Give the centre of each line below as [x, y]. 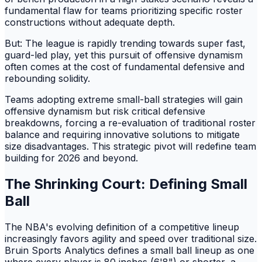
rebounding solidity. [47, 78]
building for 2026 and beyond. [71, 158]
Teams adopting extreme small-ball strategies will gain [124, 99]
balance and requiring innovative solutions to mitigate [122, 134]
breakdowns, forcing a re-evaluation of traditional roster [130, 123]
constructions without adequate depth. [90, 22]
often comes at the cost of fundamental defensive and [125, 66]
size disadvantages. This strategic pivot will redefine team [130, 146]
